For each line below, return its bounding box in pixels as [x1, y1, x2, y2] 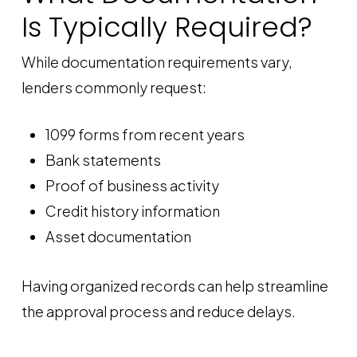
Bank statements [45, 151, 161, 169]
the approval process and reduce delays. [21, 302, 296, 320]
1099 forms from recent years [45, 125, 245, 143]
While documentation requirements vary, [21, 53, 292, 71]
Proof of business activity [45, 176, 219, 194]
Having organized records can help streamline [21, 277, 328, 295]
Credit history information [45, 202, 220, 220]
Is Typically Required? [21, 8, 312, 46]
